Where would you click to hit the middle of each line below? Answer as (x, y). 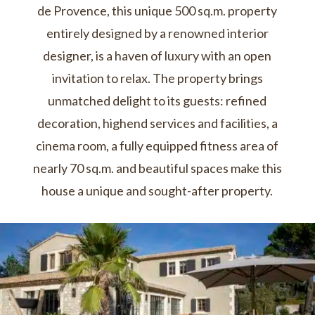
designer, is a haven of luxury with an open (157, 56)
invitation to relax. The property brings (157, 78)
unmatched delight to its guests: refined (157, 101)
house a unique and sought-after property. (157, 191)
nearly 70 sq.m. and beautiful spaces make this (157, 168)
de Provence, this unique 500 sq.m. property (157, 11)
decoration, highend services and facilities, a (157, 123)
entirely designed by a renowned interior (157, 33)
